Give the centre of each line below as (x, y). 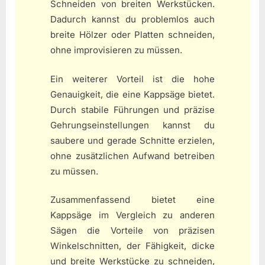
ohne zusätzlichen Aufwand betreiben (132, 156)
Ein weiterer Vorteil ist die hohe (132, 79)
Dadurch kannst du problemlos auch (132, 20)
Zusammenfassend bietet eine (132, 200)
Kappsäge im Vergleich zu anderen (132, 215)
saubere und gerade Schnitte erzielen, (132, 140)
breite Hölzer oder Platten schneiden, (132, 35)
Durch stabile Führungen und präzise (132, 109)
